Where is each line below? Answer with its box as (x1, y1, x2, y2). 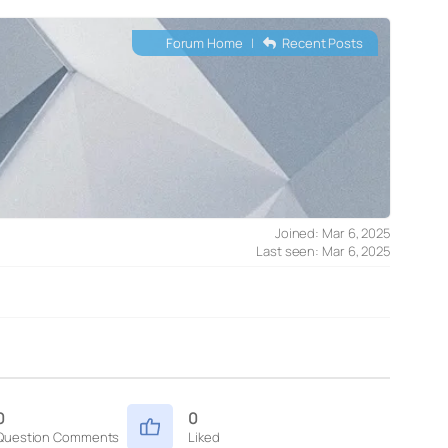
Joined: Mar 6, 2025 (274, 224, 390, 242)
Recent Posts (279, 34, 363, 52)
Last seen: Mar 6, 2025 (256, 242, 390, 260)
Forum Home (162, 34, 243, 52)
